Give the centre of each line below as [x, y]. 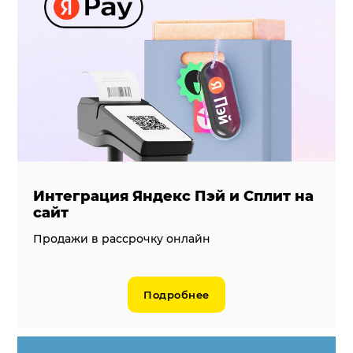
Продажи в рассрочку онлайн [122, 238]
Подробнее [176, 294]
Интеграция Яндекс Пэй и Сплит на [174, 196]
